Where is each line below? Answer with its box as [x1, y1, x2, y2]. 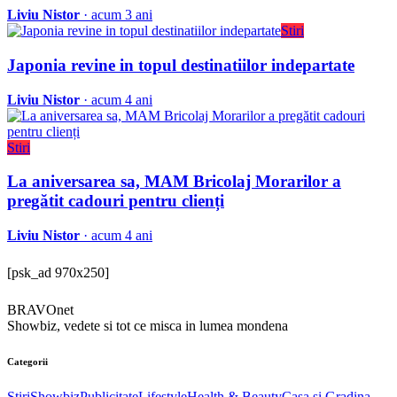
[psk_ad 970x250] [7, 265, 109, 281]
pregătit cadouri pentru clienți [7, 191, 224, 211]
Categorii [7, 356, 48, 368]
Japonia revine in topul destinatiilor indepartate [7, 56, 354, 75]
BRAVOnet [7, 302, 74, 318]
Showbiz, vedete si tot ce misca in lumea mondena [7, 318, 288, 334]
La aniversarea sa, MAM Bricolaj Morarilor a [7, 172, 341, 191]
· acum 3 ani [80, 7, 152, 23]
